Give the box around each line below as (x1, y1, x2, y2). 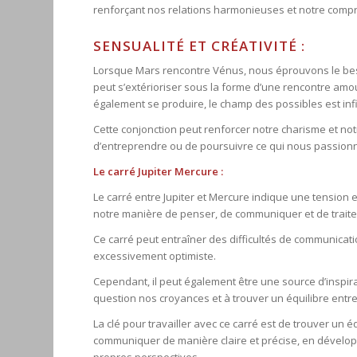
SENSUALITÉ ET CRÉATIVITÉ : (93, 36, 306, 55)
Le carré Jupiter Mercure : (93, 164, 224, 179)
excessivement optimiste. (93, 249, 217, 264)
